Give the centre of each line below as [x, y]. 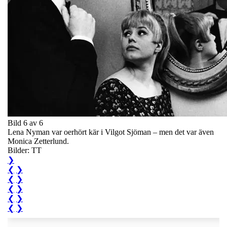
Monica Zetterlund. [38, 141]
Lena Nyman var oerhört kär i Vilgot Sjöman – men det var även [111, 132]
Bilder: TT [25, 150]
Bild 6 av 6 [25, 123]
